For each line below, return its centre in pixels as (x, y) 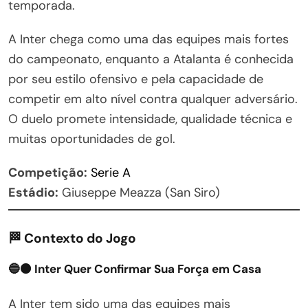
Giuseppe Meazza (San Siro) (139, 192)
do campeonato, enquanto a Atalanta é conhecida (151, 59)
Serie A (111, 172)
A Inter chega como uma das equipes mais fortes (148, 39)
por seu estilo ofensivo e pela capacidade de (136, 79)
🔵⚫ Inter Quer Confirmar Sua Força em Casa (135, 268)
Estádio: (33, 192)
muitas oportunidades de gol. (92, 139)
